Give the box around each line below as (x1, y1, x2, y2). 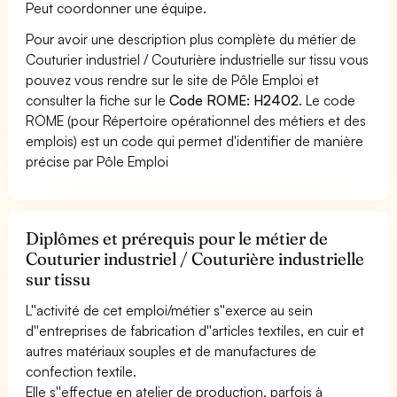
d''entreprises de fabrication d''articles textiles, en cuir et (26, 321, 365, 339)
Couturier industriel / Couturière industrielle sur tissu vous (26, 50, 370, 68)
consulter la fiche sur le (26, 90, 170, 109)
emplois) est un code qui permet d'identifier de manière (26, 131, 364, 150)
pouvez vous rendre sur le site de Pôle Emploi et (26, 70, 320, 89)
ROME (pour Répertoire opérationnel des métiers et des (26, 111, 367, 129)
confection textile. (26, 362, 137, 380)
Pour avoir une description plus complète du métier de (26, 29, 357, 48)
